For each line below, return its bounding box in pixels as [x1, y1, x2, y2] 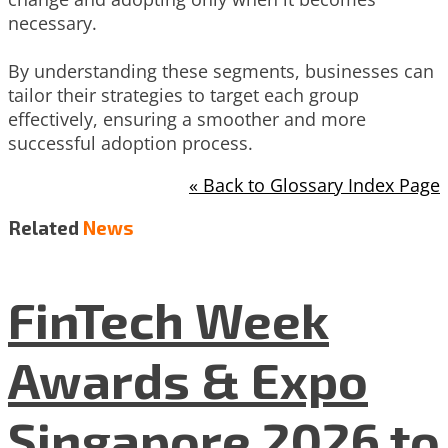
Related [8, 215, 79, 239]
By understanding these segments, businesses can [8, 59, 434, 84]
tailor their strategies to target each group [8, 83, 359, 108]
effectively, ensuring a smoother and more [8, 107, 366, 132]
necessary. [8, 11, 97, 36]
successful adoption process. [8, 131, 253, 156]
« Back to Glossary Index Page [189, 173, 440, 198]
